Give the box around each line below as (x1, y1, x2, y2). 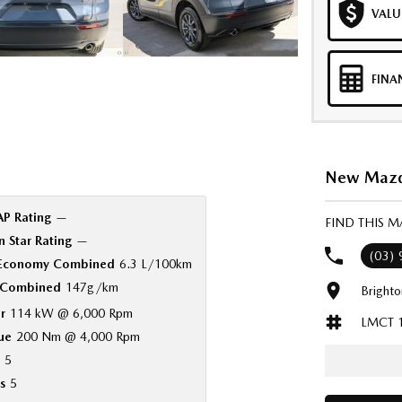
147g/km (65, 280, 118, 294)
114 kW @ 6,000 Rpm (9, 306, 133, 320)
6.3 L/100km (118, 257, 192, 271)
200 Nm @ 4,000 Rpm (15, 329, 140, 344)
